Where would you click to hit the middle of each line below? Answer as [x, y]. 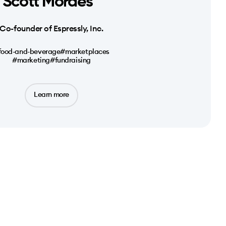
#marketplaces [85, 51]
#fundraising [70, 60]
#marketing [31, 60]
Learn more [51, 94]
